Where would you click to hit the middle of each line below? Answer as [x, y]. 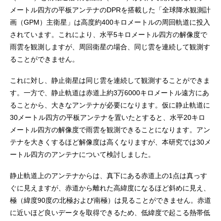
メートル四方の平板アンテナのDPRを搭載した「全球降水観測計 [110, 10]
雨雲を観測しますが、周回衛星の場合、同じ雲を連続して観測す [110, 47]
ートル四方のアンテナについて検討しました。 [82, 154]
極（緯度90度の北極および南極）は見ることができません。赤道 [110, 200]
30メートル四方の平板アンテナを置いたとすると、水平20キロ [108, 117]
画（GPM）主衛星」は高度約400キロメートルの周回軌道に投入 [110, 22]
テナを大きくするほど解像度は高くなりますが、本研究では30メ [110, 142]
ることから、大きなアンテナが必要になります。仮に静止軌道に [110, 105]
